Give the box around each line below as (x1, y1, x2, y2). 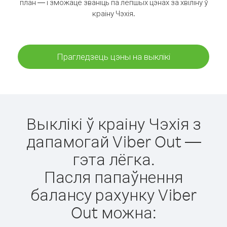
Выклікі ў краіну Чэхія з (26, 113, 201, 134)
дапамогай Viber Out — (26, 131, 201, 152)
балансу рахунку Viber (30, 184, 197, 205)
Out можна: (70, 202, 157, 222)
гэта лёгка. (72, 148, 155, 169)
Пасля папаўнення (44, 166, 183, 187)
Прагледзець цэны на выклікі (57, 51, 170, 62)
